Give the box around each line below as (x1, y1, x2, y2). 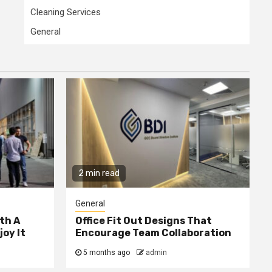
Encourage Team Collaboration (75, 227, 231, 239)
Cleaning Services (30, 7, 101, 18)
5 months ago (81, 248, 132, 257)
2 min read (78, 168, 120, 179)
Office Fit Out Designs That (75, 215, 212, 227)
